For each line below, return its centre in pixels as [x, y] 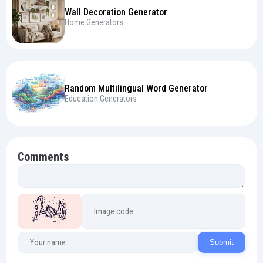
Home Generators [94, 22]
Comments [43, 157]
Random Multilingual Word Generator [136, 88]
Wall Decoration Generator [116, 12]
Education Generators [101, 98]
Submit [222, 242]
